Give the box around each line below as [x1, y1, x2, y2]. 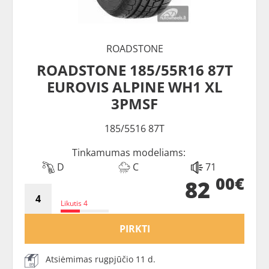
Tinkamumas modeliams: [71, 145, 186, 159]
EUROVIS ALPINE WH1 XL [46, 76, 223, 97]
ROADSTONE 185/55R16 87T [36, 59, 233, 80]
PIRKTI [119, 222, 150, 235]
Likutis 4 [61, 198, 88, 208]
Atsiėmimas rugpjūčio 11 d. [46, 253, 156, 265]
